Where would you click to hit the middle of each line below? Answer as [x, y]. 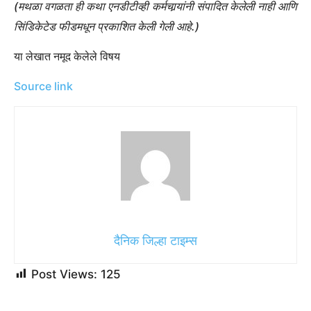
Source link [43, 86]
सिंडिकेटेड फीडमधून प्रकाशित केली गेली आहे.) [107, 26]
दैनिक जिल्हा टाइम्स [155, 240]
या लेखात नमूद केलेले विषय [67, 56]
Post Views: [64, 274]
